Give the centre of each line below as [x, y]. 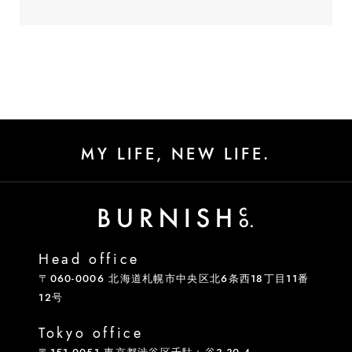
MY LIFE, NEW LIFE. [176, 154]
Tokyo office [91, 333]
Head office [89, 259]
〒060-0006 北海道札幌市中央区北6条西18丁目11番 [174, 278]
